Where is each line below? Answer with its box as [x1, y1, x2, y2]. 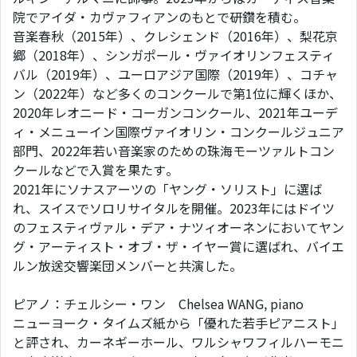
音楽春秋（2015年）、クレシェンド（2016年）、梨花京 [13, 26, 338, 45]
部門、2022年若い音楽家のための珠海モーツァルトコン [13, 141, 335, 160]
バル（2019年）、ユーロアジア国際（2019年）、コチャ [13, 65, 338, 84]
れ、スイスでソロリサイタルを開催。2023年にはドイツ [13, 198, 335, 218]
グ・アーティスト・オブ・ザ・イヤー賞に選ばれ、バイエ [13, 237, 344, 256]
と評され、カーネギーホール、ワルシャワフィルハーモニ [13, 332, 344, 351]
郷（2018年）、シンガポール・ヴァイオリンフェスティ [13, 45, 335, 65]
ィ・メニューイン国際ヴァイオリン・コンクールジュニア [13, 122, 344, 141]
